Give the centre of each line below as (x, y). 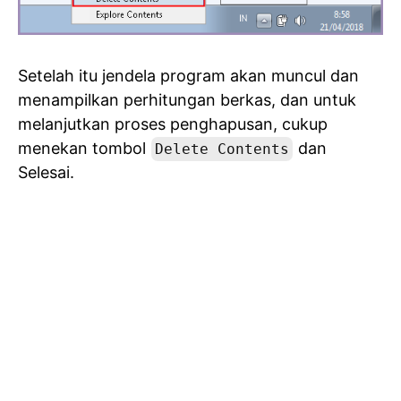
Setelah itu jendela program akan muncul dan (188, 75)
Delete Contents (222, 149)
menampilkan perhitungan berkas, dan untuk (187, 99)
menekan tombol (84, 148)
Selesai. (46, 172)
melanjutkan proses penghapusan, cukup (173, 124)
